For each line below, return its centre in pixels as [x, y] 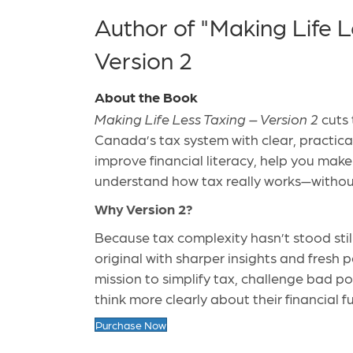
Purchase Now [131, 325]
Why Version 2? [144, 209]
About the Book [146, 97]
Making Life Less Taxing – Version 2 [206, 119]
